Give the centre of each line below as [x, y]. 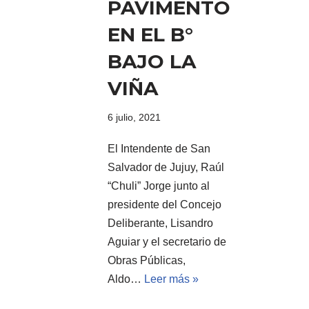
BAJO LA [152, 61]
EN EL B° [150, 34]
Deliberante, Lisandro [160, 223]
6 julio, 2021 [134, 117]
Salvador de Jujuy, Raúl [166, 167]
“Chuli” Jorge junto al [159, 186]
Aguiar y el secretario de [167, 241]
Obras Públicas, [147, 260]
